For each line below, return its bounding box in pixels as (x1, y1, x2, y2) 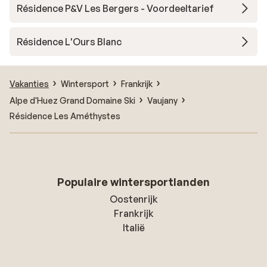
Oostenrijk (109, 193, 158, 205)
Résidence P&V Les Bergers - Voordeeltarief (17, 2, 214, 14)
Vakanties (10, 78, 49, 89)
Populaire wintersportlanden (57, 175, 210, 188)
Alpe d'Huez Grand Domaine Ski (10, 95, 135, 105)
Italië (122, 222, 145, 234)
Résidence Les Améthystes (10, 110, 120, 121)
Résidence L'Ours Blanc (17, 36, 122, 48)
